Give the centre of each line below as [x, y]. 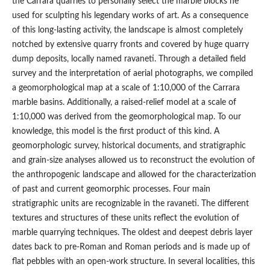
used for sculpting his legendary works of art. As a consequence [130, 15]
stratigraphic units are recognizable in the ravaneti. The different [130, 203]
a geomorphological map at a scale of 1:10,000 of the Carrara [126, 88]
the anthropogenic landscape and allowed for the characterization [134, 174]
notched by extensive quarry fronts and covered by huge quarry [130, 44]
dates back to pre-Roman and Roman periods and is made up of [131, 247]
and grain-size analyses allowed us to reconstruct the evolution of [133, 160]
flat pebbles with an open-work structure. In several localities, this [133, 261]
